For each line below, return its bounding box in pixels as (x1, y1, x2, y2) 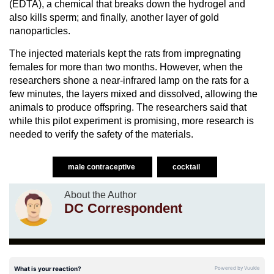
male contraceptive (67, 162, 137, 171)
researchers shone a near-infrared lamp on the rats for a (9, 75, 249, 86)
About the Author (64, 189, 136, 200)
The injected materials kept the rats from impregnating (9, 48, 241, 59)
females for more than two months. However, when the (9, 61, 243, 72)
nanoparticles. (9, 25, 70, 36)
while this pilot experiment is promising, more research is (9, 115, 254, 126)
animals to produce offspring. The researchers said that (9, 102, 246, 113)
